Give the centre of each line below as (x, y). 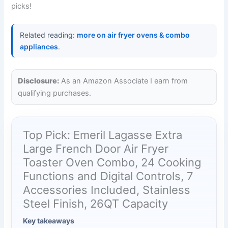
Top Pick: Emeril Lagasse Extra (103, 135)
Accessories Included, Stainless (107, 190)
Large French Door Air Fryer (96, 149)
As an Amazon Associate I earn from (124, 81)
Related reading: (49, 35)
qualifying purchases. (55, 93)
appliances (39, 47)
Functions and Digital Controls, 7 (108, 176)
